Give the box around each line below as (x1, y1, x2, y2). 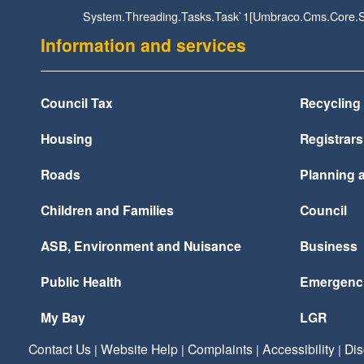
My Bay (41, 308, 85, 327)
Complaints (188, 340, 253, 357)
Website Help (101, 340, 178, 357)
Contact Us (28, 340, 91, 357)
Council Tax (41, 93, 113, 112)
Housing (41, 129, 93, 148)
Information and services (41, 32, 246, 57)
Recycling (300, 93, 362, 112)
